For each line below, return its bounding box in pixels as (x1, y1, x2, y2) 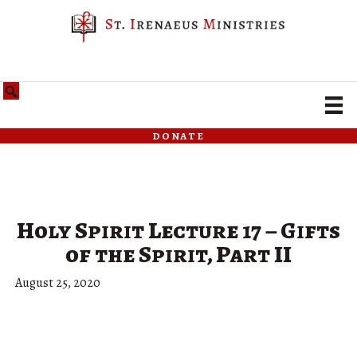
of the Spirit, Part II (65, 238, 292, 271)
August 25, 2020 (15, 274, 100, 292)
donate (152, 127, 205, 145)
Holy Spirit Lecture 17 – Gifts (17, 214, 340, 247)
